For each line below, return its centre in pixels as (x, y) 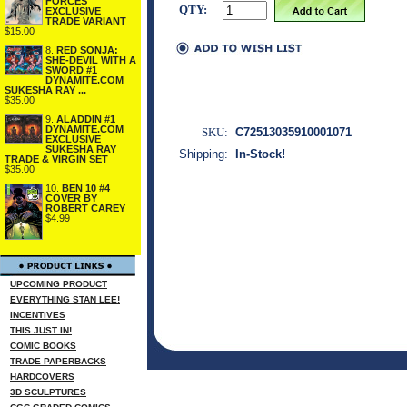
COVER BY (71, 198)
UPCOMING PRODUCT (59, 284)
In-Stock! (260, 154)
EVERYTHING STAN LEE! (65, 299)
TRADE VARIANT (86, 21)
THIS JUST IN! (41, 330)
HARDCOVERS (42, 377)
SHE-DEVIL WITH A (91, 60)
